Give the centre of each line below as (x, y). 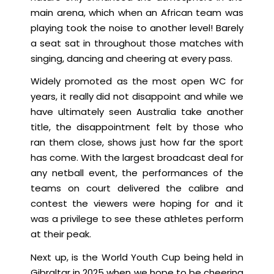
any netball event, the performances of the (137, 173)
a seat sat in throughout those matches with (137, 43)
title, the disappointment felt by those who (137, 127)
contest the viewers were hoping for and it (137, 204)
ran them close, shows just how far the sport (137, 143)
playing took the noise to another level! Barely (137, 28)
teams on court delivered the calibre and (137, 188)
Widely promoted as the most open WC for (137, 81)
